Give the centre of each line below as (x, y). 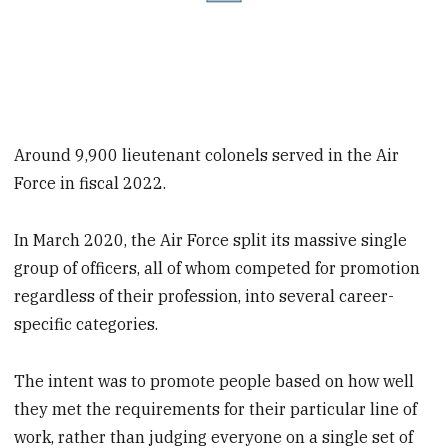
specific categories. (86, 324)
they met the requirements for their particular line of (216, 408)
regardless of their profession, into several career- (204, 296)
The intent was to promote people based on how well (214, 380)
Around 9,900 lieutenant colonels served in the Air (207, 155)
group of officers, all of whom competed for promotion (217, 268)
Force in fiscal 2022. (90, 183)
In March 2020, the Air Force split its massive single (211, 240)
